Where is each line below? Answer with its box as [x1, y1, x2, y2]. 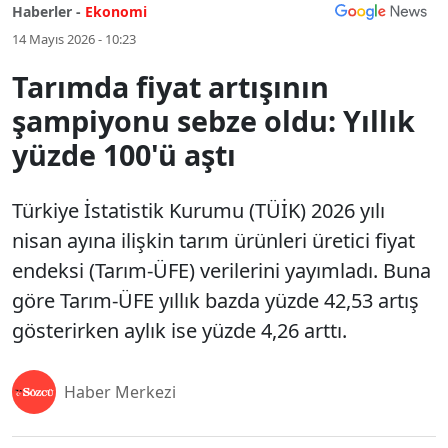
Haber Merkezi [64, 381, 176, 403]
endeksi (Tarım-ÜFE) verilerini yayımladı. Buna [12, 257, 431, 284]
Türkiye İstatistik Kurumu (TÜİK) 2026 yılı [12, 197, 385, 224]
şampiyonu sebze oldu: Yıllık [12, 101, 415, 140]
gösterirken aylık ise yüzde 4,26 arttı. [12, 317, 347, 344]
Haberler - [12, 2, 81, 21]
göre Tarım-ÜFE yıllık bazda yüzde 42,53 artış [12, 287, 419, 314]
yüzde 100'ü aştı [12, 135, 236, 174]
